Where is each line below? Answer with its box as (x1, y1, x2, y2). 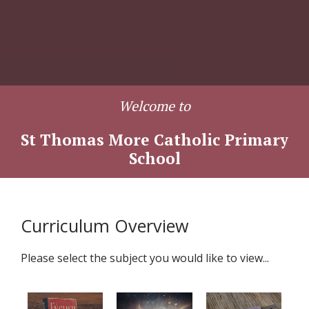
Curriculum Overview (21, 213, 189, 237)
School (128, 147, 181, 168)
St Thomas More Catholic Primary (21, 128, 288, 150)
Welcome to (119, 96, 190, 115)
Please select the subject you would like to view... (21, 250, 269, 266)
